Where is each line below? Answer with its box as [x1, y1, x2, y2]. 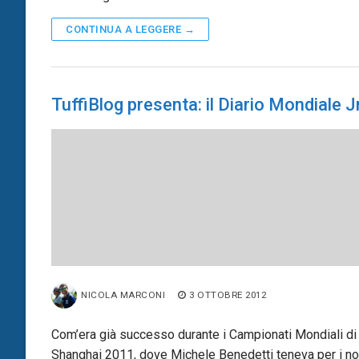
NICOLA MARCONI [81, 288, 165, 301]
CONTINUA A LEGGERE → [66, 22, 195, 35]
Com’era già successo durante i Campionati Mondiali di [51, 326, 357, 342]
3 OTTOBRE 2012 [189, 288, 266, 301]
